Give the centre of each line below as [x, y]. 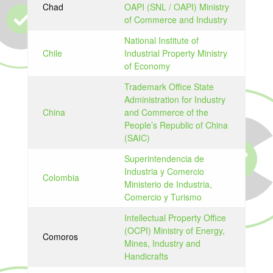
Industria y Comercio [164, 171]
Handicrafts [146, 256]
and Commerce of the [166, 112]
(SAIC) [137, 138]
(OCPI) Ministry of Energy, [174, 230]
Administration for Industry [175, 99]
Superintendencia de [164, 158]
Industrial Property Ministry [175, 53]
